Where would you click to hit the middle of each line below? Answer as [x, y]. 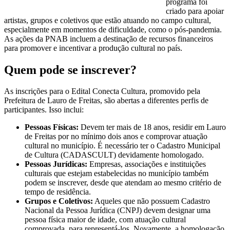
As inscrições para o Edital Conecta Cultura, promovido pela [102, 91]
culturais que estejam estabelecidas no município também [117, 174]
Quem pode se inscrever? [70, 70]
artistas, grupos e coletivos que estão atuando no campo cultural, [108, 20]
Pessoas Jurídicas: [56, 164]
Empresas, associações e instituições [147, 164]
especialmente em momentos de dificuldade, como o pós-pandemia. [113, 29]
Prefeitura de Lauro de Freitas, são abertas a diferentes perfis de [106, 101]
